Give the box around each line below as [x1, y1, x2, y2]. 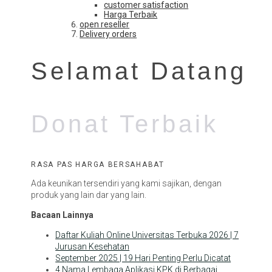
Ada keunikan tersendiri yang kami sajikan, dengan [31, 178, 222, 188]
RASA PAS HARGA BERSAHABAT [31, 160, 165, 169]
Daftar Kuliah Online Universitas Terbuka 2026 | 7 [55, 229, 239, 240]
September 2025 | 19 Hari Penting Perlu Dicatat [55, 253, 231, 263]
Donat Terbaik [31, 110, 219, 137]
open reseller [80, 19, 130, 30]
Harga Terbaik [104, 10, 158, 20]
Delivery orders [80, 29, 137, 39]
